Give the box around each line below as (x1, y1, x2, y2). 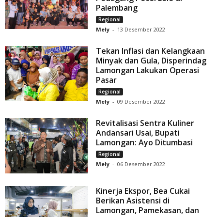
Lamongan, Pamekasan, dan (96, 205, 200, 216)
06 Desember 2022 (117, 160, 166, 168)
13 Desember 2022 (117, 26, 166, 33)
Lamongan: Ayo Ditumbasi (96, 137, 193, 148)
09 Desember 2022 (117, 98, 166, 106)
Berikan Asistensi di (96, 195, 170, 206)
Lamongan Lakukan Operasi (96, 65, 200, 76)
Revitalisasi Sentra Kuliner (96, 118, 195, 129)
